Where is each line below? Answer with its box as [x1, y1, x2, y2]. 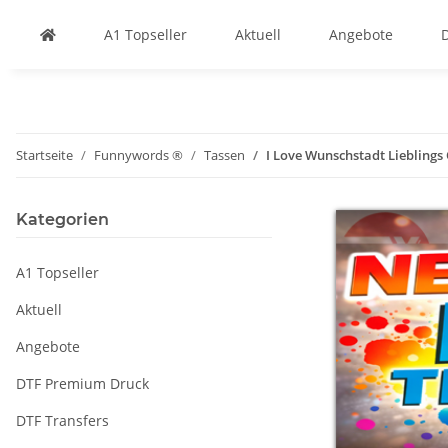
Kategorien [16, 210, 109, 229]
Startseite [16, 146, 73, 164]
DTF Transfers [16, 411, 109, 430]
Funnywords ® [94, 146, 183, 164]
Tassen [204, 146, 245, 164]
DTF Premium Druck [16, 374, 149, 393]
